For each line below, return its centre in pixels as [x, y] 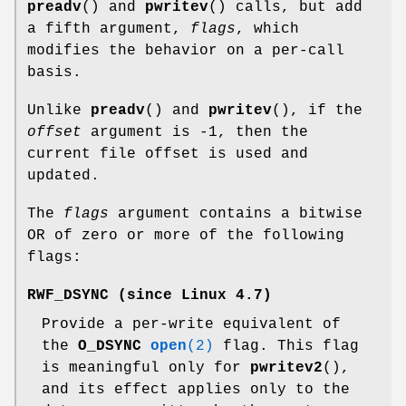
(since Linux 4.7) [190, 295]
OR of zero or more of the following [186, 235]
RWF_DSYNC [68, 295]
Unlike [59, 110]
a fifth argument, [109, 29]
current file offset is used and [168, 154]
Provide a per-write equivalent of [191, 324]
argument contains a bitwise [236, 213]
